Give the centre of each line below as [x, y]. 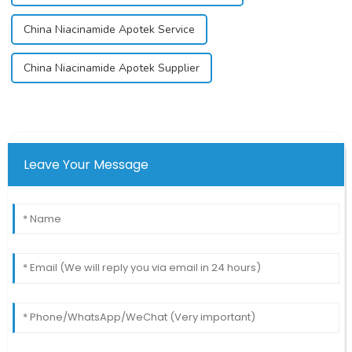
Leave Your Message [86, 164]
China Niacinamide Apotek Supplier [111, 68]
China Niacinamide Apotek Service [109, 29]
